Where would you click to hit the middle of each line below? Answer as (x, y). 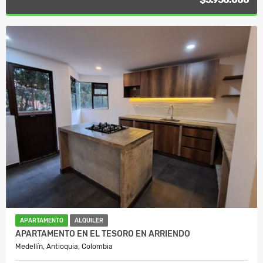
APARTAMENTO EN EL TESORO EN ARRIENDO (103, 234)
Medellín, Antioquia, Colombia (64, 247)
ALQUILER (89, 221)
